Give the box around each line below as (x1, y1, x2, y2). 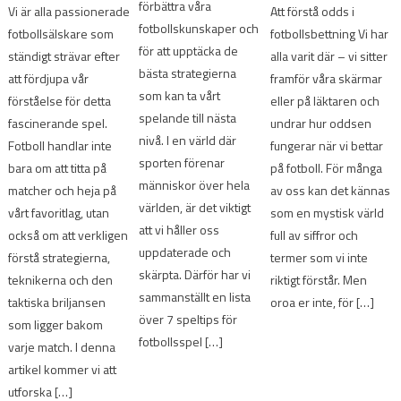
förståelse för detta (8, 90, 112, 110)
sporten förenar (139, 153, 226, 173)
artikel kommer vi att (8, 359, 117, 379)
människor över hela (139, 175, 251, 195)
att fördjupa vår (8, 68, 90, 88)
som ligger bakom (8, 314, 104, 334)
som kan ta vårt (139, 86, 221, 106)
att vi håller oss (139, 220, 220, 240)
